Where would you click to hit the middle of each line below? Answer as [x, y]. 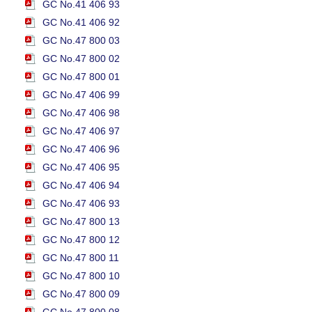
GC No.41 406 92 [81, 22]
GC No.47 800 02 [81, 58]
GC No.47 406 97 [81, 131]
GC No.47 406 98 [81, 113]
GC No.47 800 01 [81, 77]
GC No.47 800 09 [81, 294]
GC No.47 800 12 [81, 240]
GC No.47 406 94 [81, 185]
